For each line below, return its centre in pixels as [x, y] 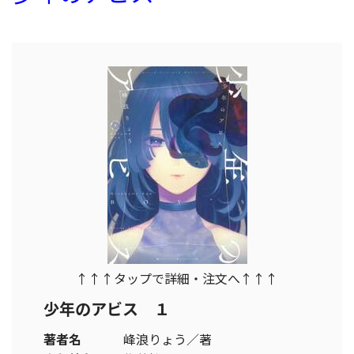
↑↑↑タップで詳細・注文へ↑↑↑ [177, 278]
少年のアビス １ [107, 309]
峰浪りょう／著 [168, 339]
